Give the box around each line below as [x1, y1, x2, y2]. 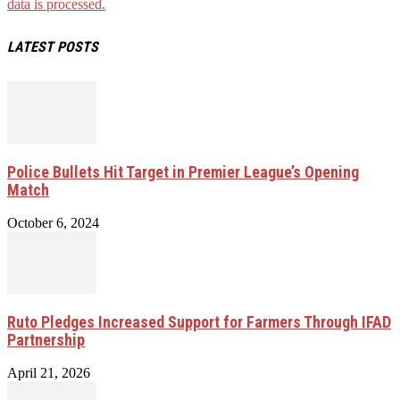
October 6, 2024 [7, 214, 99, 230]
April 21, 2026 [7, 364, 90, 380]
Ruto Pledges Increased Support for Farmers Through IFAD [7, 312, 391, 331]
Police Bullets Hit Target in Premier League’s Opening [7, 162, 359, 181]
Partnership [7, 329, 85, 349]
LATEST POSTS [7, 37, 98, 55]
